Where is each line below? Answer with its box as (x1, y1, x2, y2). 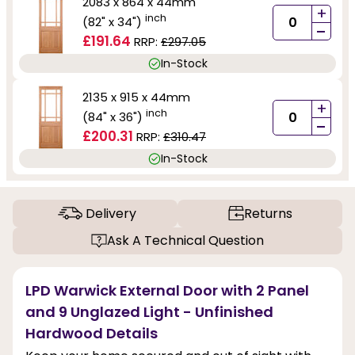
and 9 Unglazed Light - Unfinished (25, 302, 273, 323)
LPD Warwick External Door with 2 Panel (25, 281, 309, 301)
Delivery (85, 204, 136, 223)
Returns (243, 204, 292, 223)
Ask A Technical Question (107, 231, 264, 250)
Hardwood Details (25, 323, 158, 344)
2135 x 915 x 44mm (82, 89, 190, 106)
